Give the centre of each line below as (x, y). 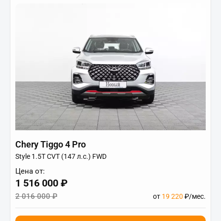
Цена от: (30, 171)
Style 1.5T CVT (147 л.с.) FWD (61, 156)
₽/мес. (194, 196)
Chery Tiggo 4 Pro (51, 144)
